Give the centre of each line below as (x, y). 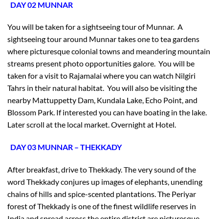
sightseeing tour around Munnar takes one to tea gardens (103, 39)
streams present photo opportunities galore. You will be (101, 64)
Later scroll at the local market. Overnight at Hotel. (92, 125)
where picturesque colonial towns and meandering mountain (109, 51)
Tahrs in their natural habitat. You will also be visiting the (102, 88)
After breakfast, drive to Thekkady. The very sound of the (102, 170)
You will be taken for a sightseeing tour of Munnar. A (95, 27)
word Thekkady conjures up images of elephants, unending (105, 182)
